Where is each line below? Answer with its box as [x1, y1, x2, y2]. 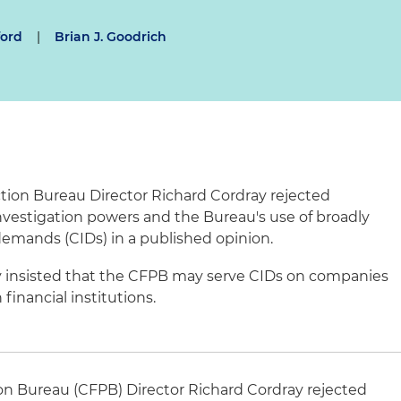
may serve [168, 268, 250, 285]
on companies [283, 268, 389, 285]
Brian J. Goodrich [55, 29, 166, 45]
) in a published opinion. [103, 230, 274, 247]
